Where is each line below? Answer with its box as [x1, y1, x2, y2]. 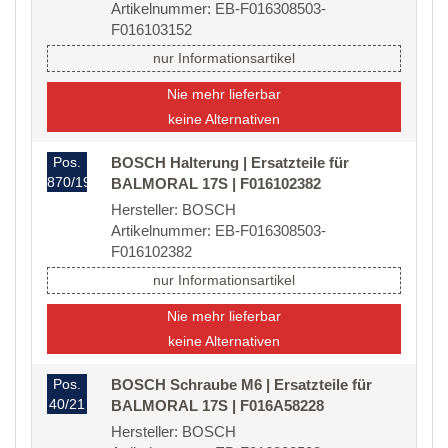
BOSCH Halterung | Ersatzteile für [111, 154, 349, 172]
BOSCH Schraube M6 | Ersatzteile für [111, 376, 372, 394]
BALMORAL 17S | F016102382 [111, 175, 321, 193]
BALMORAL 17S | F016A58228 [111, 397, 324, 415]
